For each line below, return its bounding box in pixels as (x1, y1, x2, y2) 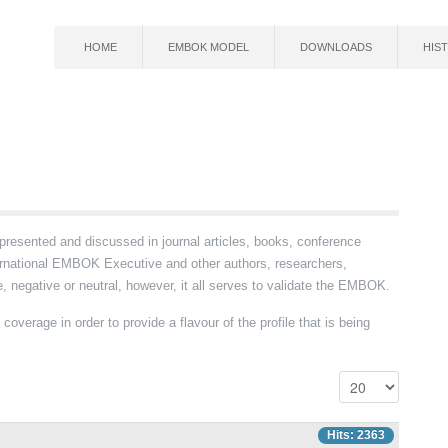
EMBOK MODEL (168, 41, 249, 53)
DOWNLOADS (300, 41, 372, 53)
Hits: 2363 (327, 428, 385, 442)
